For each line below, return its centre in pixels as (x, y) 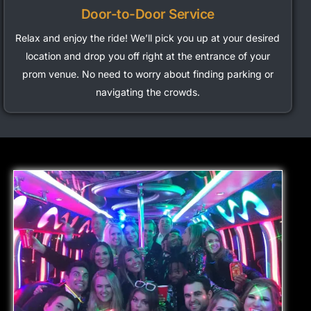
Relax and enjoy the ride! (73, 38)
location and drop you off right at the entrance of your (148, 56)
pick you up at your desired (216, 38)
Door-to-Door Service (148, 14)
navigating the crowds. (148, 92)
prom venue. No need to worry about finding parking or (148, 74)
